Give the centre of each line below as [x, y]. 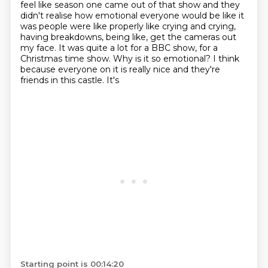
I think [226, 59]
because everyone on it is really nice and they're [120, 69]
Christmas [42, 59]
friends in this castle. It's [69, 80]
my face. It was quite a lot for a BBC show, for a [119, 48]
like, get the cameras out [184, 37]
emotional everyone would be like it [169, 16]
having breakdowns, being [76, 37]
